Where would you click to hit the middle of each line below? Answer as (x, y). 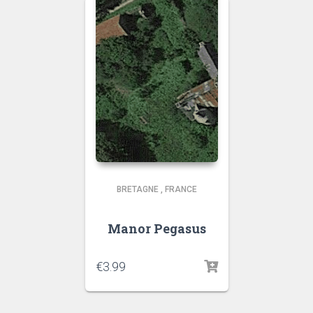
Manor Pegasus (156, 228)
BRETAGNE (137, 189)
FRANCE (181, 189)
